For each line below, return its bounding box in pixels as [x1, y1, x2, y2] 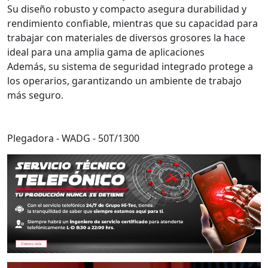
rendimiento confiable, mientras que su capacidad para [7, 17, 258, 31]
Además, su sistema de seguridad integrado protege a [7, 60, 253, 74]
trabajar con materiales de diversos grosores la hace [7, 31, 245, 45]
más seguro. [7, 89, 63, 102]
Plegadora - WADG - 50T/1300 [7, 132, 139, 145]
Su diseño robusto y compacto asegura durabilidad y [7, 2, 246, 16]
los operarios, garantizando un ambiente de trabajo [7, 74, 242, 88]
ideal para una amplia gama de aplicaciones [7, 45, 205, 59]
